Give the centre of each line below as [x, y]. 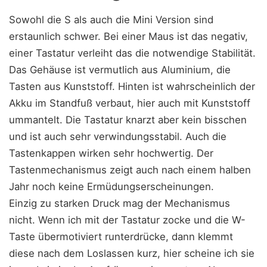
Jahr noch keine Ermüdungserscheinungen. [111, 186]
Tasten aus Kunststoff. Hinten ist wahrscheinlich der [132, 86]
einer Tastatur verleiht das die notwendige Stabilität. [132, 53]
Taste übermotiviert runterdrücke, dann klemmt [121, 236]
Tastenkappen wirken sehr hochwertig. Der [111, 153]
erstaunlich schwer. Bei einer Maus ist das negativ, [128, 36]
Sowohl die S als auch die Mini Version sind [111, 19]
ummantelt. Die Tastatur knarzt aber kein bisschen [128, 119]
